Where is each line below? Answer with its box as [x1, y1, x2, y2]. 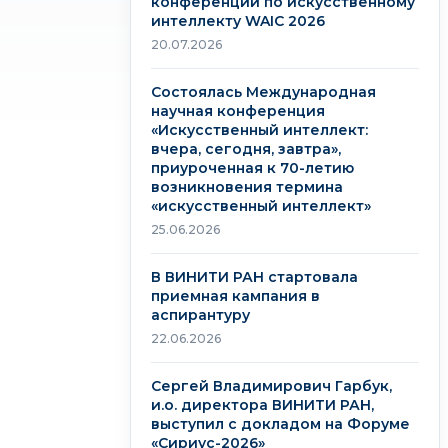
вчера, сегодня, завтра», [151, 140, 341, 158]
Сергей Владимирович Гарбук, [151, 377, 392, 395]
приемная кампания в [151, 287, 320, 305]
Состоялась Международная [151, 83, 376, 101]
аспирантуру [151, 306, 250, 324]
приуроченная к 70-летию [151, 159, 354, 177]
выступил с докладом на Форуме [151, 415, 410, 433]
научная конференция [151, 102, 325, 120]
